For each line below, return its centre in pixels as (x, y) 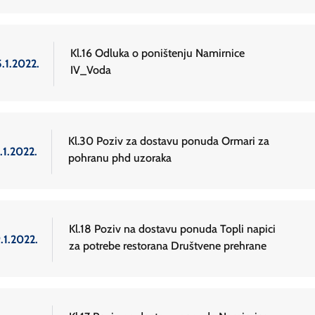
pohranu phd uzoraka (120, 158)
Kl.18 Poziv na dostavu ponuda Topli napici (172, 229)
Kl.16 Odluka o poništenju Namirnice (157, 53)
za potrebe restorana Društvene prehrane (168, 246)
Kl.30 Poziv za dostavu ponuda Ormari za (169, 141)
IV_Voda (91, 70)
